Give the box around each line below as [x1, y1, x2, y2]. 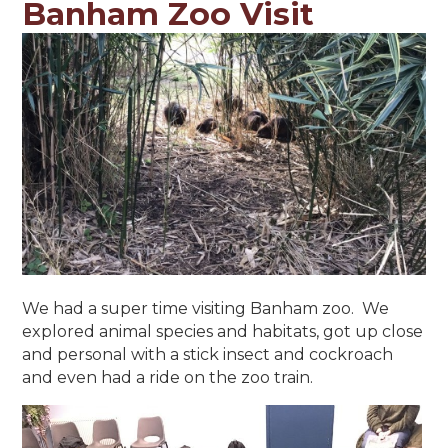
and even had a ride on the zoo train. [22, 367, 314, 387]
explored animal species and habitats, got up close [22, 321, 424, 341]
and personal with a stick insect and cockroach [22, 344, 394, 364]
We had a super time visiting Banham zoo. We [22, 298, 390, 318]
